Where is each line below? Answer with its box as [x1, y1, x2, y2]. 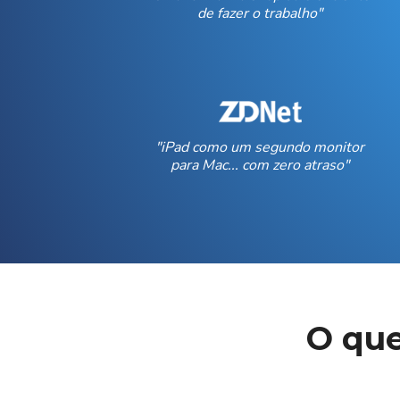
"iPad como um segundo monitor [154, 137, 364, 157]
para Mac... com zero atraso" [170, 155, 349, 175]
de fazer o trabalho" [196, 4, 322, 23]
